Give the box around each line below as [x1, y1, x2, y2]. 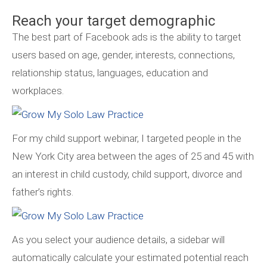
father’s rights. [12, 185, 73, 198]
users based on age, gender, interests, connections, [12, 48, 235, 61]
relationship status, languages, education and [12, 66, 208, 79]
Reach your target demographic [12, 12, 215, 29]
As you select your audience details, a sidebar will [12, 233, 225, 246]
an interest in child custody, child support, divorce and [12, 167, 242, 180]
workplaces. [12, 84, 64, 97]
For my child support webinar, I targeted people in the [12, 132, 241, 144]
